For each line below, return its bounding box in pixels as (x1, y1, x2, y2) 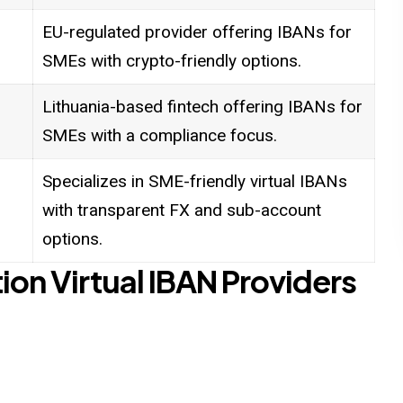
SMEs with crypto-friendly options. (41, 50, 301, 72)
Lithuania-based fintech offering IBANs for (41, 96, 363, 118)
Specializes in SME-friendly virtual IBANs (41, 171, 347, 193)
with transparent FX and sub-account (41, 200, 321, 221)
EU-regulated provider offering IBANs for (41, 22, 352, 43)
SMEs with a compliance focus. (41, 125, 277, 147)
